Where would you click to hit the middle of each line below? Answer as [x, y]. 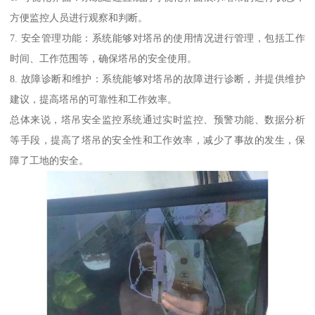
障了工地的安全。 [50, 160]
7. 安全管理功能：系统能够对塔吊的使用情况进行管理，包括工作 [157, 38]
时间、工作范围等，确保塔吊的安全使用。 [104, 58]
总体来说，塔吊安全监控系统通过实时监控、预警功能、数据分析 [157, 119]
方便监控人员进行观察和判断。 [79, 17]
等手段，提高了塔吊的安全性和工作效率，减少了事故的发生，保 [157, 140]
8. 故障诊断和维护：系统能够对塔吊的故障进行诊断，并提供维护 [157, 78]
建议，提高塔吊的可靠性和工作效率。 [94, 99]
